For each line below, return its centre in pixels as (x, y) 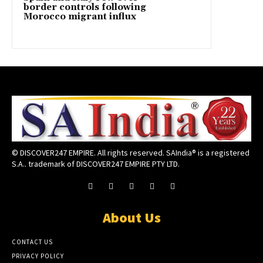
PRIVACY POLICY (38, 256)
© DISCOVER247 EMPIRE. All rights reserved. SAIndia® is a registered (131, 152)
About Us (131, 218)
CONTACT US (32, 242)
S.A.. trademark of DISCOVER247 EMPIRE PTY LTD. (96, 163)
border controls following (85, 8)
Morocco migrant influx (80, 17)
